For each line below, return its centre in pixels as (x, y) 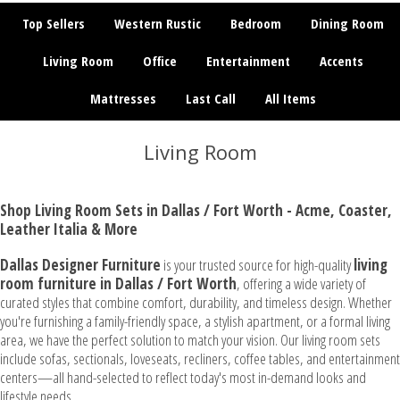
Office (159, 61)
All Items (290, 98)
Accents (341, 61)
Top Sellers (53, 23)
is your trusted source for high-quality (257, 265)
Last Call (210, 98)
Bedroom (255, 23)
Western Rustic (157, 23)
